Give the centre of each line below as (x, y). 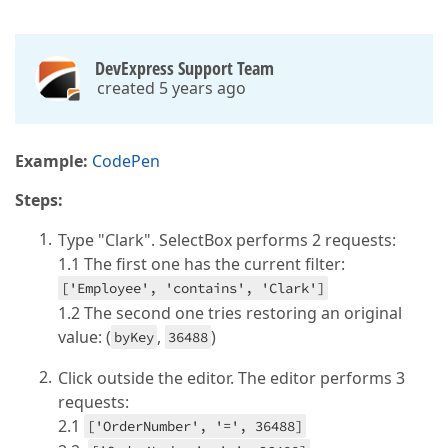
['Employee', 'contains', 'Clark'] (193, 288)
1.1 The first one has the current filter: (202, 264)
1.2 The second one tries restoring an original (230, 313)
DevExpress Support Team (184, 68)
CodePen (126, 161)
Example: (51, 161)
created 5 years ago (171, 88)
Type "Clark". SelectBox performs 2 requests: (227, 240)
